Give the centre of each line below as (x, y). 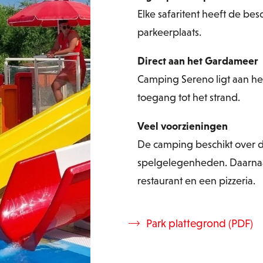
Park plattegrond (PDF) (200, 223)
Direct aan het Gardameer (198, 60)
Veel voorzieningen (183, 126)
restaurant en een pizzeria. (196, 180)
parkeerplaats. (169, 32)
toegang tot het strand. (189, 97)
